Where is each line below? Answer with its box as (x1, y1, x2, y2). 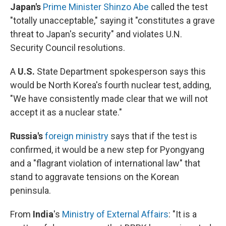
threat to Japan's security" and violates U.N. (10, 28, 182, 39)
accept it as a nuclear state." (10, 106, 122, 118)
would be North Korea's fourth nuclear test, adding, (10, 79, 211, 90)
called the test (149, 1, 208, 12)
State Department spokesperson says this (35, 66, 206, 77)
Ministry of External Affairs (62, 208, 168, 219)
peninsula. (10, 185, 51, 196)
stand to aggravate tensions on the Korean (10, 171, 179, 182)
